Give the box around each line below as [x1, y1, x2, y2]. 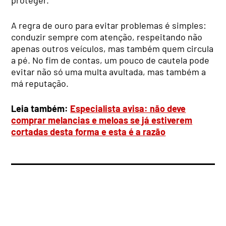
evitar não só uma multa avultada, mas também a [11, 66, 206, 77]
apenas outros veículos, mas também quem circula [11, 42, 214, 54]
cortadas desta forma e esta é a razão [11, 126, 166, 137]
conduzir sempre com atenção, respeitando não [11, 31, 203, 42]
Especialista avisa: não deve [70, 102, 186, 114]
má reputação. [11, 77, 69, 89]
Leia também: [11, 102, 71, 114]
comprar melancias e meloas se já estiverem [11, 114, 193, 126]
